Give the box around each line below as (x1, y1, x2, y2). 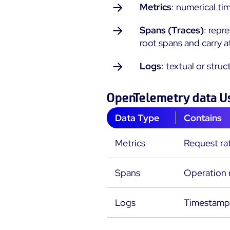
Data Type (115, 112, 159, 124)
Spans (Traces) (140, 24, 204, 36)
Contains (184, 112, 222, 124)
